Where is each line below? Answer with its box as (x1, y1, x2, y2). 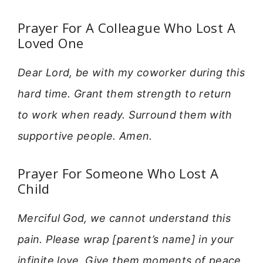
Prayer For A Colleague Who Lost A (18, 18, 235, 36)
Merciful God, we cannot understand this (18, 212, 231, 225)
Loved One (18, 33, 84, 52)
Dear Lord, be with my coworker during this (18, 66, 245, 79)
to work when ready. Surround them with (18, 108, 232, 121)
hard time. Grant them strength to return (18, 87, 232, 100)
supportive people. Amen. (18, 129, 153, 142)
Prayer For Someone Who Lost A (18, 164, 219, 183)
